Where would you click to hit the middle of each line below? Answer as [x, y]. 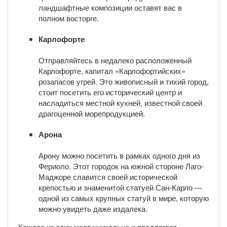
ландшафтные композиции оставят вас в [110, 8]
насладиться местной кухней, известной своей [120, 103]
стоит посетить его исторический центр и [110, 92]
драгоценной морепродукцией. [92, 113]
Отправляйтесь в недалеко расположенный [115, 60]
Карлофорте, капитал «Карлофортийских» [112, 71]
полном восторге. [69, 18]
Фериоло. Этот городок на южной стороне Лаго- [121, 166]
